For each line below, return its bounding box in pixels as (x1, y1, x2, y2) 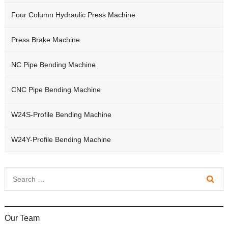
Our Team (4, 214, 40, 223)
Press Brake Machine (11, 36, 80, 44)
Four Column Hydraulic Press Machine (11, 11, 135, 19)
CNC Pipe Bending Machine (11, 85, 101, 94)
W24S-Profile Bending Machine (11, 110, 111, 119)
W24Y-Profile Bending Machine (11, 135, 111, 144)
